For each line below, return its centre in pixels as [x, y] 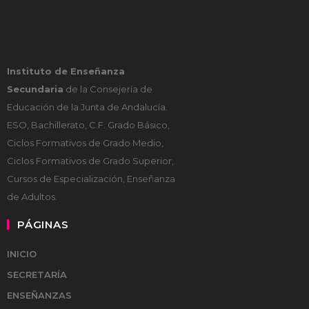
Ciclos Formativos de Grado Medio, [85, 143]
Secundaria [35, 89]
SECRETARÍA [37, 275]
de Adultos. [32, 197]
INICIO [22, 254]
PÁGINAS [43, 225]
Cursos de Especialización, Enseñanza [91, 179]
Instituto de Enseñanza [66, 71]
